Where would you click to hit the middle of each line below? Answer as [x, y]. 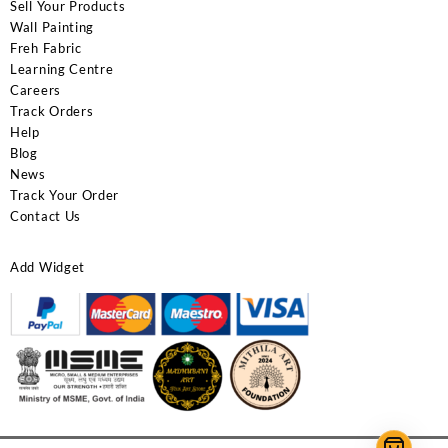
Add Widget [47, 266]
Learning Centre [62, 68]
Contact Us [45, 215]
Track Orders [52, 110]
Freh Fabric [46, 47]
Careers [35, 89]
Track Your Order [65, 194]
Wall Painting [52, 26]
